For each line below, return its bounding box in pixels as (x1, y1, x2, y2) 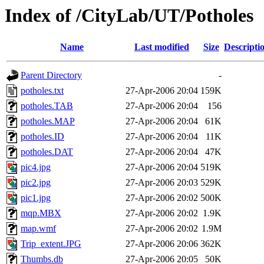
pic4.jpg (21, 162, 51, 173)
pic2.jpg (21, 177, 51, 188)
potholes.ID (21, 131, 64, 142)
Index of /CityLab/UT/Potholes (5, 5, 253, 26)
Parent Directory (21, 70, 82, 81)
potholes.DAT (21, 147, 73, 157)
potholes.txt (21, 85, 64, 96)
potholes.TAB (21, 101, 73, 111)
